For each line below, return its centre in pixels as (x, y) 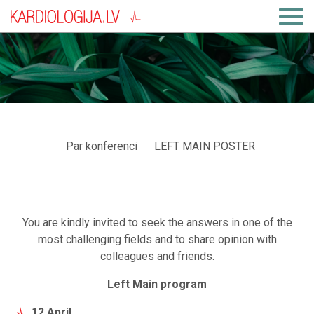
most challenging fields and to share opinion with (157, 239)
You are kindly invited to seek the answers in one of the (157, 223)
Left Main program (157, 284)
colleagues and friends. (157, 256)
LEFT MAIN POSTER (205, 146)
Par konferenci (102, 146)
